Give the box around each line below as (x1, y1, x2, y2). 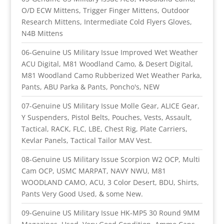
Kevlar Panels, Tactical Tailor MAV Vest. (21, 135, 152, 145)
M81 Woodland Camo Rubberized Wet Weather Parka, (21, 70, 202, 80)
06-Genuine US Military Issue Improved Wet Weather (21, 47, 198, 57)
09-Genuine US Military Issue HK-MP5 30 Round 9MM (21, 207, 200, 217)
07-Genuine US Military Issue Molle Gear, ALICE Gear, (21, 100, 199, 110)
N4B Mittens (21, 28, 63, 38)
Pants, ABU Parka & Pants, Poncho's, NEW (21, 81, 159, 91)
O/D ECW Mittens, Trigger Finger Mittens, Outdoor (21, 5, 189, 15)
